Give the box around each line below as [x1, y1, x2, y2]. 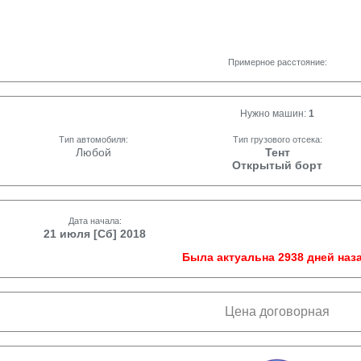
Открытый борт [232, 159, 322, 172]
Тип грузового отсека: [232, 135, 322, 144]
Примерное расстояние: [227, 57, 327, 67]
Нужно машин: [240, 108, 309, 119]
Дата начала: [68, 216, 122, 226]
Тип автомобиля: [59, 135, 128, 144]
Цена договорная [225, 305, 330, 318]
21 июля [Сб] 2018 [44, 227, 146, 240]
